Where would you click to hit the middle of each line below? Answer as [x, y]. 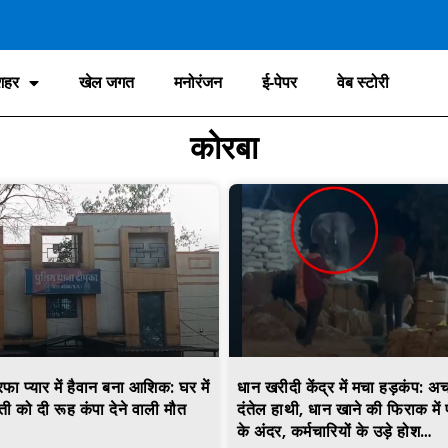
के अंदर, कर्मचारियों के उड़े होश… [334, 432]
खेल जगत [106, 83]
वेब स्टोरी [363, 83]
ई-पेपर [279, 83]
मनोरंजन [198, 83]
